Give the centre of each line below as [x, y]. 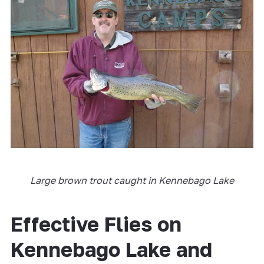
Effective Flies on [96, 224]
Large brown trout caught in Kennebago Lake [132, 180]
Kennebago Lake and [111, 249]
